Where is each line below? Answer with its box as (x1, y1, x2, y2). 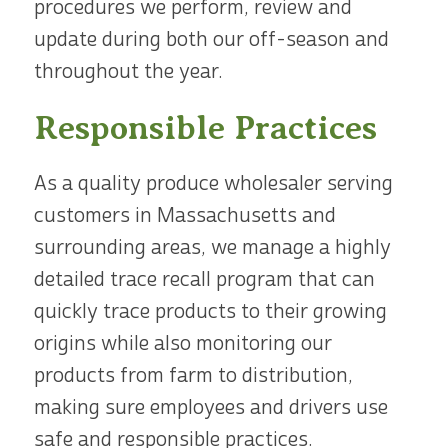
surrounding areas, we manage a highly (33, 234, 391, 260)
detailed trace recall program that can (33, 266, 375, 292)
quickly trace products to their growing (33, 298, 387, 324)
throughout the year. (33, 58, 223, 84)
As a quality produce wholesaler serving (33, 170, 393, 196)
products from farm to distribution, (33, 362, 353, 388)
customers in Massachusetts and (33, 202, 336, 228)
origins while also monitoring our (33, 330, 332, 356)
